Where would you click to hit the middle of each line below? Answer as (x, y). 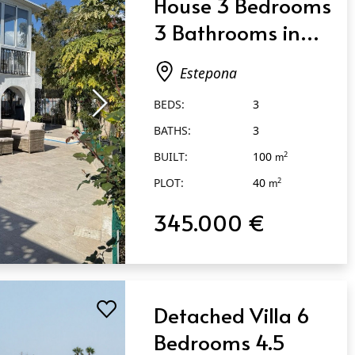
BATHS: (173, 130)
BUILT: (171, 156)
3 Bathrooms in (227, 31)
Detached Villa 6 (232, 315)
